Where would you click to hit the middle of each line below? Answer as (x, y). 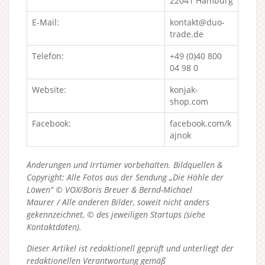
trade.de (187, 34)
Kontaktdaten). (54, 227)
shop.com (189, 101)
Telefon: (48, 56)
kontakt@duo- (197, 22)
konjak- (184, 89)
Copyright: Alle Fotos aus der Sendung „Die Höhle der (125, 177)
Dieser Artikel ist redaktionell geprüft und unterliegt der (130, 248)
